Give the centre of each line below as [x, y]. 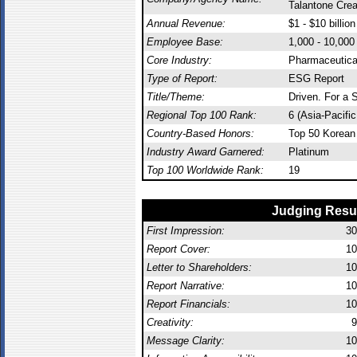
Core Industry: [179, 60]
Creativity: [170, 322]
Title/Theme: [176, 97]
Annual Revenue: [186, 24]
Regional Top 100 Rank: [202, 115]
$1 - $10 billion [322, 24]
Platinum [309, 152]
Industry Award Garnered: [206, 152]
